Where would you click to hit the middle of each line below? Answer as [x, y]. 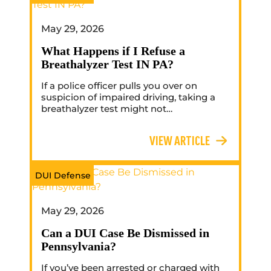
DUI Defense [63, 176]
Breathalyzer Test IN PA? [107, 64]
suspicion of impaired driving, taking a [128, 97]
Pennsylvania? [79, 247]
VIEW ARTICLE [180, 141]
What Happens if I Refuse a [113, 51]
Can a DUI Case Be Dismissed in [125, 233]
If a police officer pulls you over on [119, 86]
